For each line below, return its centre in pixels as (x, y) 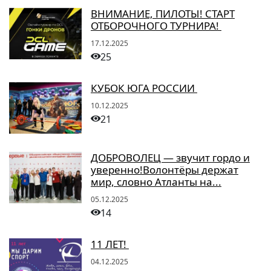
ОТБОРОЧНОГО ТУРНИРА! (156, 25)
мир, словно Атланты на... (156, 181)
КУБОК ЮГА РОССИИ (144, 88)
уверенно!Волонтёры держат (165, 169)
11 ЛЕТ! (110, 244)
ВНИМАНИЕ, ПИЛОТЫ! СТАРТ (163, 13)
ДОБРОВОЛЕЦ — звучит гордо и (170, 157)
